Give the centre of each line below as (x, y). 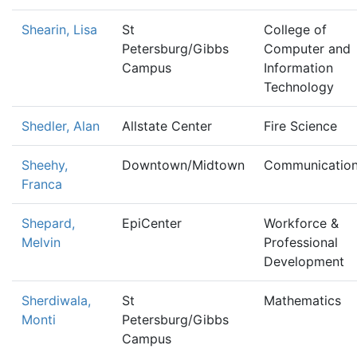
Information (298, 68)
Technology (299, 87)
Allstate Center (167, 126)
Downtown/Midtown (183, 165)
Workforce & (301, 223)
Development (304, 261)
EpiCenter (152, 223)
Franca (42, 184)
